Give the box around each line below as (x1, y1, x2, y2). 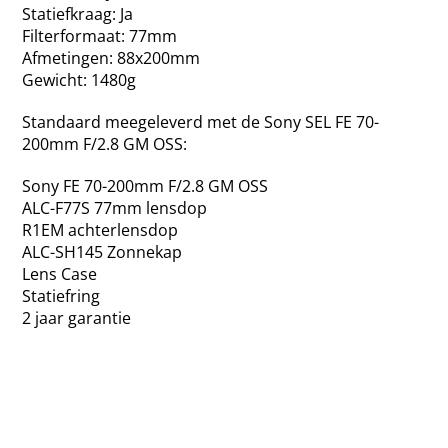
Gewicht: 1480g (22, 68, 137, 91)
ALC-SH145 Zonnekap (22, 240, 183, 263)
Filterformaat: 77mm (22, 24, 178, 47)
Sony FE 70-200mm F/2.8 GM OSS (22, 174, 269, 197)
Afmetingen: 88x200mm (22, 46, 201, 69)
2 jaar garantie (22, 306, 132, 329)
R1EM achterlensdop (22, 218, 179, 241)
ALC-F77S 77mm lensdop (22, 196, 208, 219)
